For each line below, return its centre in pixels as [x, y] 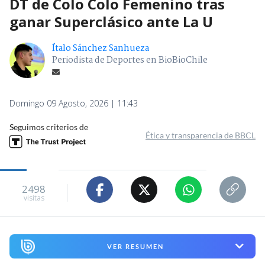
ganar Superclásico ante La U [111, 22]
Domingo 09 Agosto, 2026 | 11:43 [74, 104]
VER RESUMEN [135, 246]
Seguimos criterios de [49, 127]
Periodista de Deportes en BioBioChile [130, 61]
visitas [34, 198]
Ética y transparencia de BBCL [201, 135]
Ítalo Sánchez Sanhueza [101, 49]
